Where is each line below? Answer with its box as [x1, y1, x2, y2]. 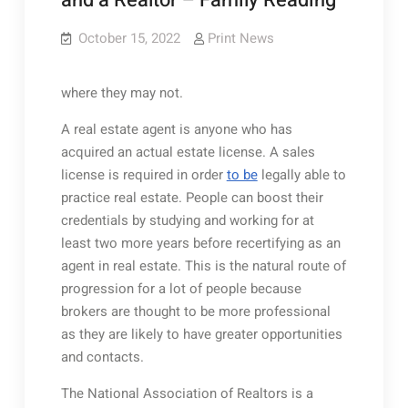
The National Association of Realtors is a [60, 383, 313, 403]
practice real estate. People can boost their [60, 188, 323, 208]
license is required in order [60, 165, 227, 185]
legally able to [257, 165, 346, 185]
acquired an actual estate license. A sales [60, 142, 315, 162]
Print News [207, 28, 274, 48]
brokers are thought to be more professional [60, 301, 331, 321]
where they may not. [60, 83, 183, 103]
